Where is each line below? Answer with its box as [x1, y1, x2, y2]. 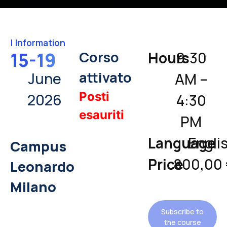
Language [148, 133, 216, 153]
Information [15, 36, 65, 49]
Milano [10, 177, 56, 197]
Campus [10, 137, 66, 156]
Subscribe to [161, 207, 204, 217]
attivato [79, 68, 132, 87]
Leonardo [10, 157, 74, 176]
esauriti [79, 107, 124, 123]
